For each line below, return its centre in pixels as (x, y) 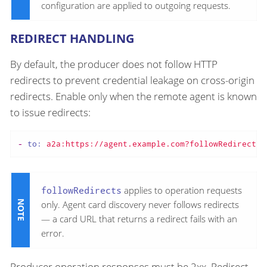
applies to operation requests (182, 190)
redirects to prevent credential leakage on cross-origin (132, 80)
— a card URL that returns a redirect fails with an (139, 218)
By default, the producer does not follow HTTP (114, 64)
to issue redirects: (50, 113)
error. (53, 233)
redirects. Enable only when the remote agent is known (133, 97)
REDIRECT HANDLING (72, 39)
